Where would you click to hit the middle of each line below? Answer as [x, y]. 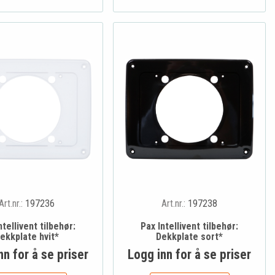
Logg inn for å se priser [190, 254]
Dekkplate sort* [190, 236]
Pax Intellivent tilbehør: [190, 226]
